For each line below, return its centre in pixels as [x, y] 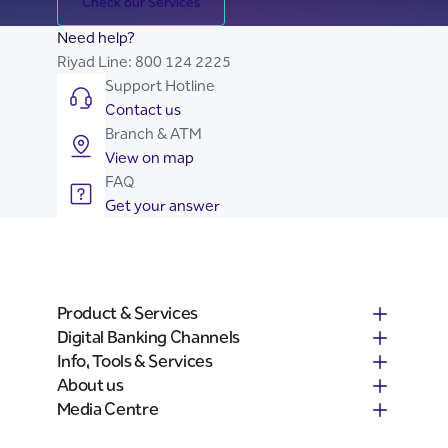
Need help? [95, 37]
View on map [149, 157]
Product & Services [127, 313]
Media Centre [107, 409]
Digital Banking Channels [148, 337]
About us [90, 385]
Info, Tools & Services [134, 361]
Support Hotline [159, 85]
